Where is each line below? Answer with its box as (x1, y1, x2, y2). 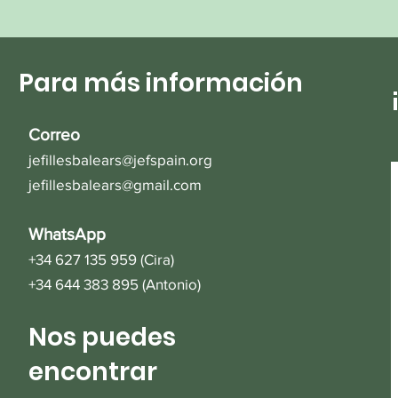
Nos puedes (28, 320, 177, 355)
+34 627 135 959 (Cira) (28, 251, 175, 268)
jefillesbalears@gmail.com (28, 176, 203, 194)
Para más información (19, 66, 304, 101)
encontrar (28, 354, 158, 390)
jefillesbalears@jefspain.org (28, 151, 213, 169)
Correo (28, 125, 81, 145)
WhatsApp (28, 225, 107, 244)
